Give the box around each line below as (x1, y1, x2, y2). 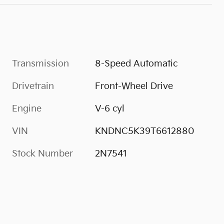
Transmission (12, 58, 69, 69)
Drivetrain (12, 81, 54, 92)
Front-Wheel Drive (95, 81, 173, 92)
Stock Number (12, 148, 73, 159)
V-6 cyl (95, 103, 125, 114)
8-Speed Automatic (95, 58, 178, 69)
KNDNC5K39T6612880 (95, 126, 195, 137)
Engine (12, 103, 41, 114)
